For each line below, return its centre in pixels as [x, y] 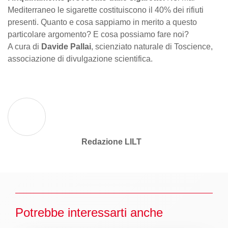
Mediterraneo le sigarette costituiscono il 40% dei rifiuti [106, 10]
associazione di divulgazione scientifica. [80, 59]
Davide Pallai [65, 46]
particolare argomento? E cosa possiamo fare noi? [98, 34]
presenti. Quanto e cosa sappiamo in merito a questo [102, 22]
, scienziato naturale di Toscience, [152, 46]
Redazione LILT [111, 141]
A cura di [23, 46]
